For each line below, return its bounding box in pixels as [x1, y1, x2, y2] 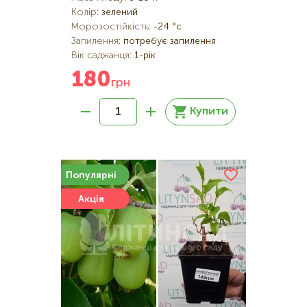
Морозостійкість [71, 22, 149, 32]
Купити [190, 106, 228, 117]
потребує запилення [123, 36, 216, 46]
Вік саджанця [71, 51, 130, 60]
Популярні [66, 171, 116, 180]
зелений [101, 8, 138, 17]
